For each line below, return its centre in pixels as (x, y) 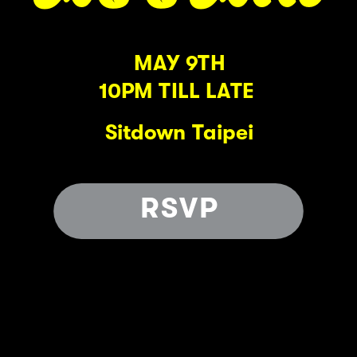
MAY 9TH (180, 64)
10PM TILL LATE (179, 92)
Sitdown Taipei (180, 133)
